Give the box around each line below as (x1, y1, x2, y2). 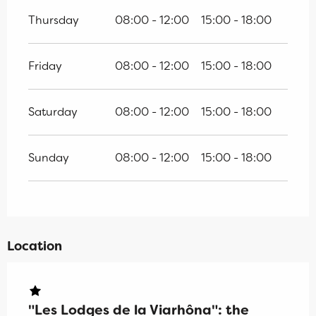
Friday (28, 59, 62, 74)
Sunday (28, 150, 69, 166)
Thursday (28, 13, 79, 28)
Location (7, 238, 62, 255)
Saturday (28, 104, 78, 120)
